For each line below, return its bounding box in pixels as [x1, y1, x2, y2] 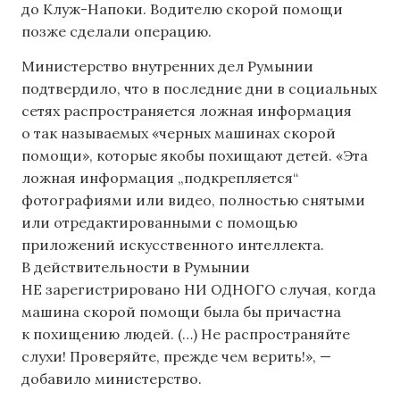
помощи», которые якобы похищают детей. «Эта [21, 146, 368, 165]
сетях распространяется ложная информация [21, 102, 352, 121]
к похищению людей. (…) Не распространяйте [21, 325, 350, 344]
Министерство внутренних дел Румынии [21, 57, 313, 76]
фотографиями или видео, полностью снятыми [21, 191, 365, 210]
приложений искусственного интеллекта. [21, 236, 324, 254]
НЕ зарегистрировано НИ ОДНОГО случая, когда [21, 280, 376, 299]
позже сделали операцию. [21, 21, 212, 40]
